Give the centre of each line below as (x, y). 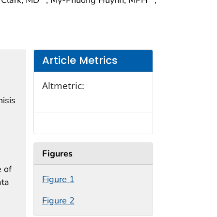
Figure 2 (58, 201)
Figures (57, 153)
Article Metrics (80, 61)
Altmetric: (63, 85)
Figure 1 (58, 179)
